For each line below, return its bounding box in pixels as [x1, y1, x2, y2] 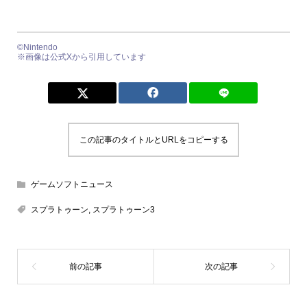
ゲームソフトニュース [30, 180, 113, 190]
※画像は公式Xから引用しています [16, 52, 146, 62]
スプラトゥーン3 [92, 205, 155, 215]
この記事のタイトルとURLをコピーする [79, 135, 228, 145]
